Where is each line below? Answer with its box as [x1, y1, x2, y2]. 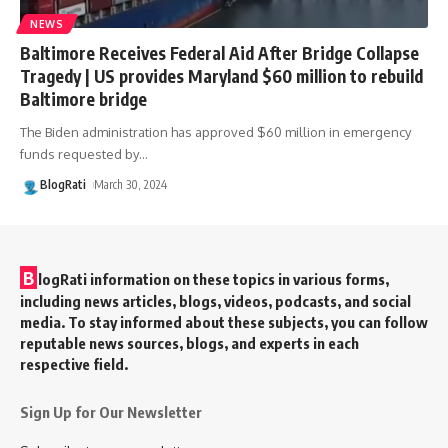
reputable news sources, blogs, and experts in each [20, 333, 359, 352]
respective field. [20, 354, 128, 373]
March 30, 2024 [94, 176, 168, 192]
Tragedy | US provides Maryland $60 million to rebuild [20, 64, 423, 87]
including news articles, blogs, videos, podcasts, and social [20, 291, 411, 310]
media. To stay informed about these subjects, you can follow [20, 312, 428, 331]
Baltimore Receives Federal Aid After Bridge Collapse [20, 41, 419, 64]
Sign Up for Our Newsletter [20, 402, 202, 421]
